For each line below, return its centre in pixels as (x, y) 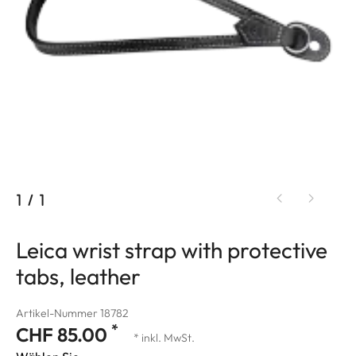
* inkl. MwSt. (164, 337)
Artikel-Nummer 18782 (72, 313)
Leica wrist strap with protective (172, 250)
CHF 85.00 (64, 334)
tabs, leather (78, 276)
